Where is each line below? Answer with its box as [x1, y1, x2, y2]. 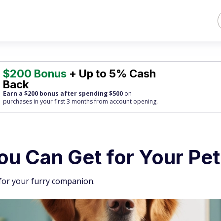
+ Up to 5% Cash [67, 67, 156, 80]
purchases [3, 97, 33, 106]
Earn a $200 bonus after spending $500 [3, 89, 123, 98]
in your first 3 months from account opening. [32, 97, 158, 106]
